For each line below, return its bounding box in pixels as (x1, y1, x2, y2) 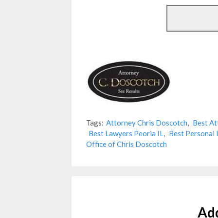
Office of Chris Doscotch (86, 140, 167, 148)
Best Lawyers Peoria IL (89, 129, 163, 138)
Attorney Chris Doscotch (106, 118, 187, 127)
